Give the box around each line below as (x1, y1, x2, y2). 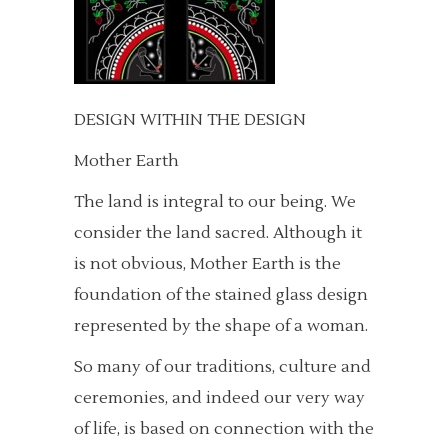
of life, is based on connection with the (74, 419, 374, 439)
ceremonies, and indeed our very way (74, 388, 365, 408)
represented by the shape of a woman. (74, 316, 368, 336)
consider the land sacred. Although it (74, 223, 362, 243)
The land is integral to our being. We (74, 192, 356, 212)
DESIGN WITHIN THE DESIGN (74, 110, 306, 130)
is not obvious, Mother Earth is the (74, 254, 341, 274)
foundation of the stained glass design (74, 285, 368, 305)
